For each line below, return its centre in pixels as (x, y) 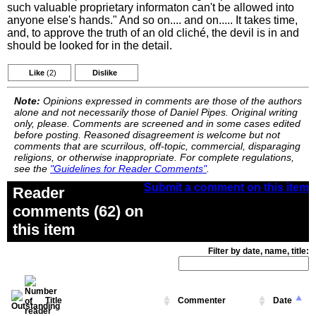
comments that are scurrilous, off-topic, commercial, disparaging (157, 146)
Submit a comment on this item (226, 187)
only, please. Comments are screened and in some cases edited (157, 123)
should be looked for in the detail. (90, 45)
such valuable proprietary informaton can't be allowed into (151, 7)
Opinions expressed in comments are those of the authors (171, 101)
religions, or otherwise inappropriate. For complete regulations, (154, 157)
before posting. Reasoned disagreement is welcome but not (147, 135)
